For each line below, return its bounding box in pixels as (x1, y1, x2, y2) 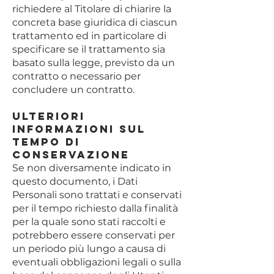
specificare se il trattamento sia (12, 43, 165, 55)
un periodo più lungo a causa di (12, 243, 166, 254)
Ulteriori (12, 109, 85, 123)
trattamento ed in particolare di (12, 30, 166, 42)
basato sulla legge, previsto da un (12, 57, 175, 68)
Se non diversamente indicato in (12, 162, 171, 174)
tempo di (12, 135, 80, 149)
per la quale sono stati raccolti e (12, 216, 166, 228)
